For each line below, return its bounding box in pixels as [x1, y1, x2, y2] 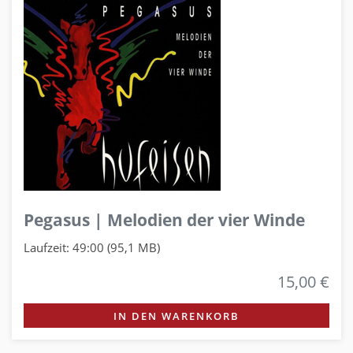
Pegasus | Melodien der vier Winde [24, 209, 305, 232]
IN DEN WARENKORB [113, 308, 240, 323]
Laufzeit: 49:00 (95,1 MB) [24, 239, 160, 255]
